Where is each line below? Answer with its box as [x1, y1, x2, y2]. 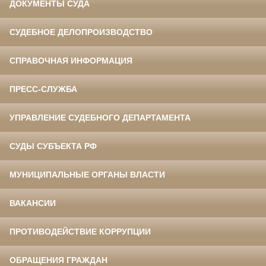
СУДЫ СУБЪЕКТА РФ [9, 141, 97, 151]
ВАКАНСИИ [9, 198, 56, 208]
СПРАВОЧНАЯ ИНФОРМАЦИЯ [9, 56, 132, 66]
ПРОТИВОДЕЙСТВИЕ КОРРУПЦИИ [9, 227, 151, 237]
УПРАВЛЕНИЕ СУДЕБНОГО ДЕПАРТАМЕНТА [9, 113, 191, 123]
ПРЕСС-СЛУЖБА [9, 84, 77, 94]
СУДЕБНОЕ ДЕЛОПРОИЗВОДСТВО [9, 27, 153, 37]
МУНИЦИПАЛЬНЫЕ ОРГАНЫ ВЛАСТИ [9, 170, 165, 180]
